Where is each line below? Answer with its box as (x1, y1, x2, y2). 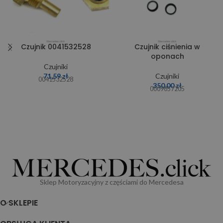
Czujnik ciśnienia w (134, 42, 200, 52)
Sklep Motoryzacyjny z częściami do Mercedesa (39, 178, 184, 187)
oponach (150, 51, 184, 62)
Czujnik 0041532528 (20, 42, 91, 52)
